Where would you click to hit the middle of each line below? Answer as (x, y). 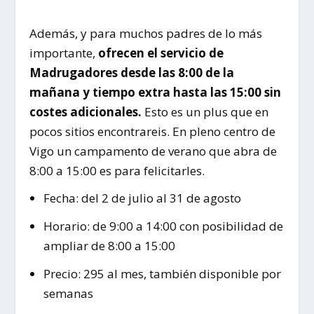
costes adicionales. (86, 111)
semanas (68, 294)
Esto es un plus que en (205, 111)
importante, (64, 53)
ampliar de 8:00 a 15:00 (109, 246)
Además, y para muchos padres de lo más (146, 33)
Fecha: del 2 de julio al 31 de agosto (142, 198)
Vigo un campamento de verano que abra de (153, 151)
